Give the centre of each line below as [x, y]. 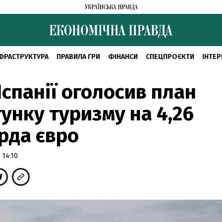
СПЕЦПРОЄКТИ [170, 57]
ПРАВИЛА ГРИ [78, 57]
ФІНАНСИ [123, 57]
